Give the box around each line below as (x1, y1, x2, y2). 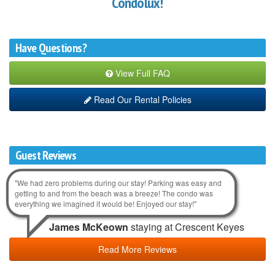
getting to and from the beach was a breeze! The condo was (15, 188, 213, 198)
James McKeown (49, 220, 131, 234)
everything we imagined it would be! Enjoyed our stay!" (15, 198, 196, 209)
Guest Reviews (15, 147, 77, 163)
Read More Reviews (98, 243, 177, 255)
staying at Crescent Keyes (131, 220, 244, 234)
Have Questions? (15, 40, 87, 56)
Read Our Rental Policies (91, 93, 192, 106)
